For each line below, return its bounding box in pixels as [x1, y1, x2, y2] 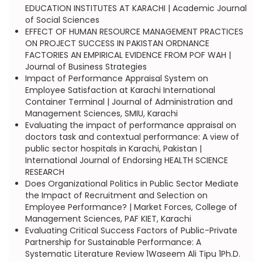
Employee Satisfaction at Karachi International [25, 84, 215, 96]
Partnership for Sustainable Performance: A [25, 236, 201, 248]
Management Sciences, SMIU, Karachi [25, 108, 178, 119]
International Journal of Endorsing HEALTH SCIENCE [25, 154, 228, 166]
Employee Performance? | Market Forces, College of [25, 201, 237, 213]
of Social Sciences [25, 14, 99, 26]
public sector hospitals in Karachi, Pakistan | [25, 143, 202, 154]
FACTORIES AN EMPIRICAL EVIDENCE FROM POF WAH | [25, 49, 231, 61]
